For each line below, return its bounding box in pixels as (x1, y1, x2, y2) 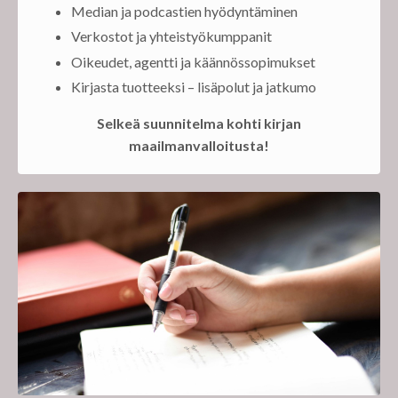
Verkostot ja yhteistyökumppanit (71, 28, 272, 45)
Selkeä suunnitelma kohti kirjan (97, 114, 301, 131)
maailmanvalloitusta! (129, 136, 269, 154)
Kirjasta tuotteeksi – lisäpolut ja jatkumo (71, 77, 316, 95)
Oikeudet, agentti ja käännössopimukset (71, 52, 315, 70)
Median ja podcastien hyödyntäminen (71, 3, 298, 20)
